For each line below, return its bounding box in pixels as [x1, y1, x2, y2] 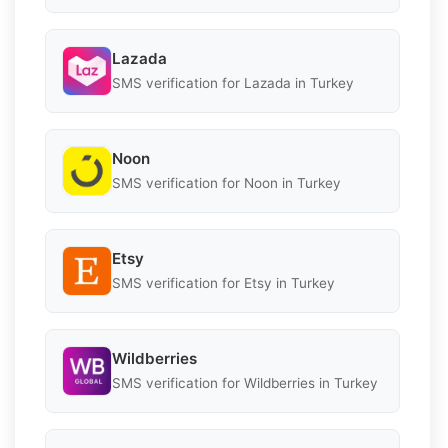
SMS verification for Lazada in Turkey [112, 75, 354, 92]
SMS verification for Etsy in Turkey [112, 275, 335, 292]
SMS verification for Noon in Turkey [112, 175, 341, 192]
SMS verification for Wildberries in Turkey [112, 375, 378, 392]
